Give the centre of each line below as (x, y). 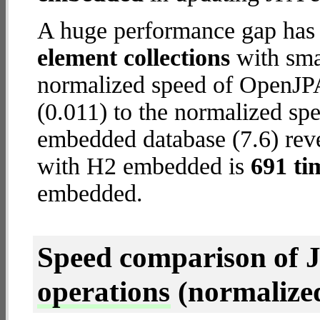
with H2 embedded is (144, 166)
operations (104, 291)
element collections (134, 57)
